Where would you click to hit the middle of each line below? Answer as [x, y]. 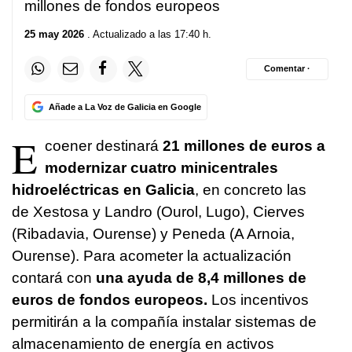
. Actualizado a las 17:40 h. [148, 34]
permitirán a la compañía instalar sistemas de [164, 321]
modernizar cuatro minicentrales [161, 167]
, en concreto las [251, 189]
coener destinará [104, 145]
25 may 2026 [54, 34]
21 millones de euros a [244, 145]
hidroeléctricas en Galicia [103, 189]
